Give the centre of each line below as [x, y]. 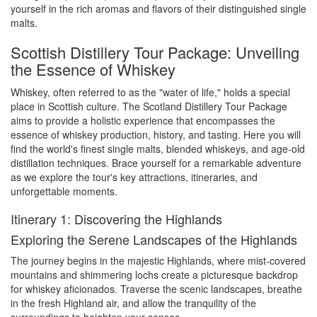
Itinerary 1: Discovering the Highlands [116, 219]
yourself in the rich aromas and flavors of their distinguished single [158, 8]
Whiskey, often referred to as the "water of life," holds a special [150, 92]
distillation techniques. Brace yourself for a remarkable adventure [156, 163]
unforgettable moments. [64, 191]
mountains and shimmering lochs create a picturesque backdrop [154, 275]
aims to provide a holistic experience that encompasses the [143, 120]
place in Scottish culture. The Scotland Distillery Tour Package [149, 106]
